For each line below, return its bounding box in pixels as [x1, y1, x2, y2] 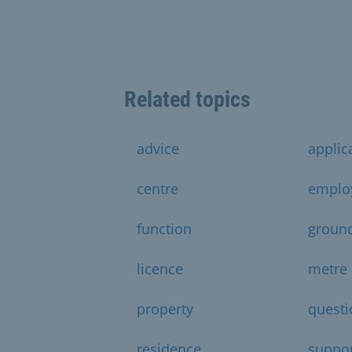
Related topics [124, 86, 251, 112]
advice [137, 138, 179, 158]
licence [137, 258, 183, 278]
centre [137, 178, 178, 198]
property [137, 299, 193, 318]
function [137, 218, 192, 238]
